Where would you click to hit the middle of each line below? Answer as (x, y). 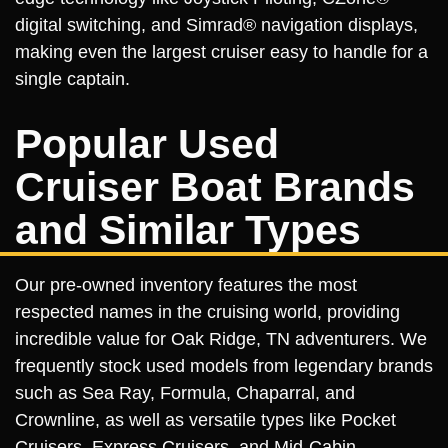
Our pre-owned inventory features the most (186, 284)
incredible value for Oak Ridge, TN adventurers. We (221, 338)
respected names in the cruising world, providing (207, 311)
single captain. (72, 78)
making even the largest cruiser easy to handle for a (221, 51)
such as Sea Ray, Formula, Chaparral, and (185, 392)
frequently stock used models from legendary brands (224, 365)
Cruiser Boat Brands (215, 186)
